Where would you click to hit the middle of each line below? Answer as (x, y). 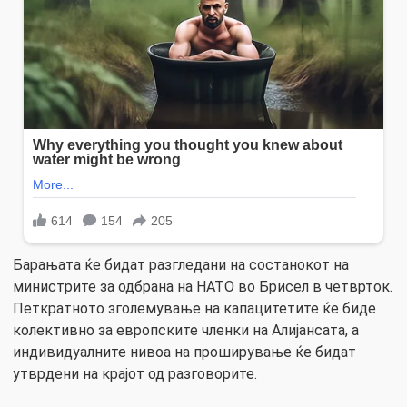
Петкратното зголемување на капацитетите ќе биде (194, 309)
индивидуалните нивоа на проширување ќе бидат (184, 352)
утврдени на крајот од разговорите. (135, 374)
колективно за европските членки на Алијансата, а (186, 331)
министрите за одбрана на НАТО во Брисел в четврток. (203, 287)
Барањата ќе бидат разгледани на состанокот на (181, 265)
